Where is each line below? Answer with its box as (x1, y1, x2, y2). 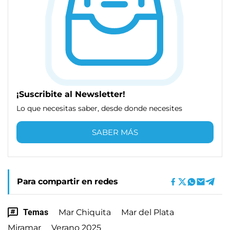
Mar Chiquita (59, 207, 111, 217)
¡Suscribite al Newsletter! (16, 89, 125, 99)
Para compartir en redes (17, 176, 118, 186)
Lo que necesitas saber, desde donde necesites (16, 103, 182, 113)
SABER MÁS (92, 127, 138, 137)
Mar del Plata (121, 207, 174, 217)
